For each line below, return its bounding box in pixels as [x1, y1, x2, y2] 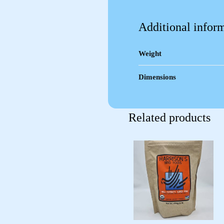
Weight [138, 49, 162, 57]
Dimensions [138, 72, 176, 81]
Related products [128, 110, 211, 124]
